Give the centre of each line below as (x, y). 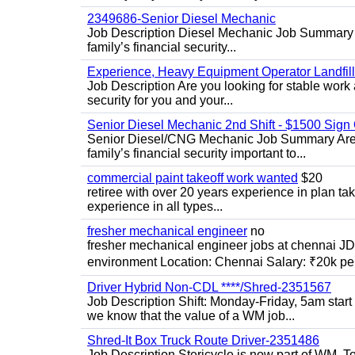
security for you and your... (160, 100)
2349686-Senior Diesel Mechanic (181, 19)
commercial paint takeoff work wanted (193, 178)
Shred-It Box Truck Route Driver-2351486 (203, 340)
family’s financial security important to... (197, 153)
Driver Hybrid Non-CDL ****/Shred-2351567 (209, 287)
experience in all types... (155, 206)
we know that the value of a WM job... (191, 316)
